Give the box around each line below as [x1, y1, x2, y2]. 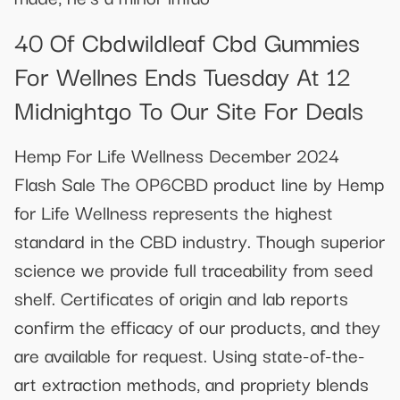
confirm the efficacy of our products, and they [14, 311, 380, 340]
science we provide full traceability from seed [14, 254, 373, 283]
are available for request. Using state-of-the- [14, 339, 365, 369]
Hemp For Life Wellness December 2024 [14, 139, 339, 169]
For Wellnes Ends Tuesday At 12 [14, 54, 351, 94]
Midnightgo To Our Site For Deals [14, 88, 363, 128]
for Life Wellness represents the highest [14, 196, 333, 226]
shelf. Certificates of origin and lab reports [14, 282, 348, 312]
